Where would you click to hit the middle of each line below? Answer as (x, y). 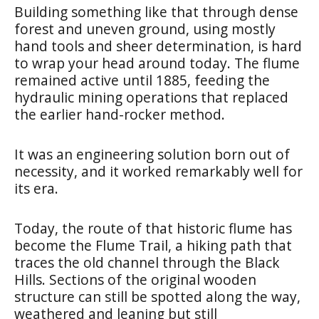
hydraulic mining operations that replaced (151, 97)
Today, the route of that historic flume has (153, 228)
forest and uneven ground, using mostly (145, 28)
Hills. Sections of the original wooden (135, 279)
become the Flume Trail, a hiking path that (153, 245)
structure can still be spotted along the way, (157, 296)
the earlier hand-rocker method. (120, 114)
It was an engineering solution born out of (152, 154)
